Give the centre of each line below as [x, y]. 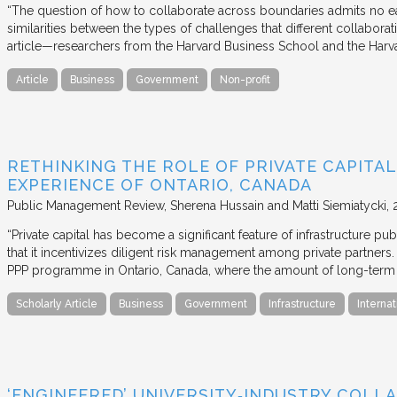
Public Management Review [86, 205]
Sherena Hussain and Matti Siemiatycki [278, 205]
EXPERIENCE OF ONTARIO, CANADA [160, 184]
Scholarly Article [57, 304]
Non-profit [245, 79]
